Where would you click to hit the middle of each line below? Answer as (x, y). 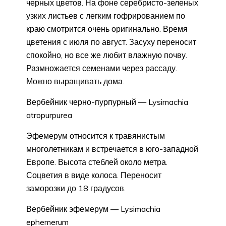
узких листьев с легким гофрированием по (106, 15)
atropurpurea (49, 115)
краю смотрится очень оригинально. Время (107, 29)
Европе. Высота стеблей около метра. (97, 162)
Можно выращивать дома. (75, 81)
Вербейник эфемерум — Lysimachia (93, 209)
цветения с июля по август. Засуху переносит (111, 42)
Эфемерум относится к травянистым (96, 135)
